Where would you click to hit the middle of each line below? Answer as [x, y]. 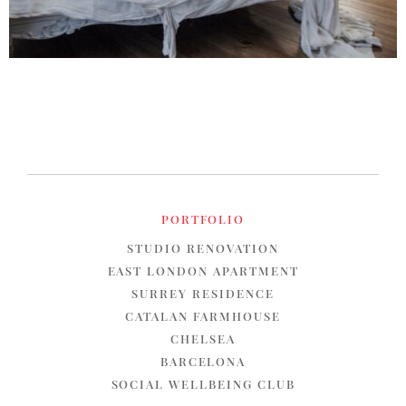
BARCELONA [203, 361]
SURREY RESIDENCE [203, 293]
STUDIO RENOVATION [203, 248]
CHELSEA [203, 338]
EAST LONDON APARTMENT [203, 271]
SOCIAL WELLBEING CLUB [203, 384]
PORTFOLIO [203, 219]
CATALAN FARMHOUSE [203, 316]
